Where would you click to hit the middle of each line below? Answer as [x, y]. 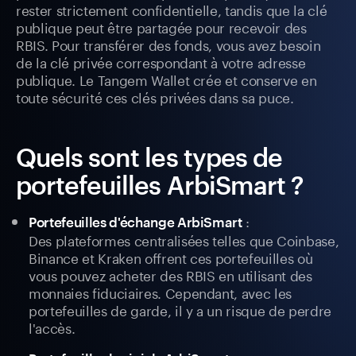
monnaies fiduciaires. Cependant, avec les [161, 292]
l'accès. [52, 327]
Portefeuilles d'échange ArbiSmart [135, 222]
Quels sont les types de [149, 157]
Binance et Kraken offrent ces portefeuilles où [171, 257]
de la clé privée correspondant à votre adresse [161, 62]
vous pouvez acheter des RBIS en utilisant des [170, 275]
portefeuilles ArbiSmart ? [160, 185]
